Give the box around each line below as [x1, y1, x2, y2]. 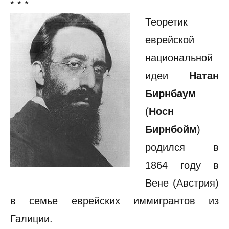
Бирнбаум [145, 88, 196, 99]
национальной [145, 52, 213, 63]
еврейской [145, 34, 194, 45]
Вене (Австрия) [145, 177, 219, 189]
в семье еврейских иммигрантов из [10, 195, 219, 207]
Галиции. [10, 213, 53, 224]
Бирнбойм [145, 124, 197, 135]
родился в [145, 142, 219, 153]
